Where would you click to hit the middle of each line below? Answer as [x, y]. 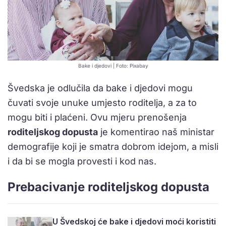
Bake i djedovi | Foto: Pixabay [113, 66]
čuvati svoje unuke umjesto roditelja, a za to [102, 103]
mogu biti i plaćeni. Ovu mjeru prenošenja [97, 118]
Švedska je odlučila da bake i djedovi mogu [100, 88]
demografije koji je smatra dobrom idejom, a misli [113, 147]
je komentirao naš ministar [156, 132]
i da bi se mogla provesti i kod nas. [82, 161]
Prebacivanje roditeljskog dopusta [108, 187]
